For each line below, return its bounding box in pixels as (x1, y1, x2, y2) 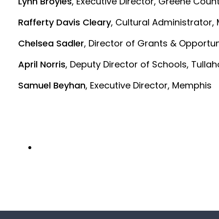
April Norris (18, 58, 66, 70)
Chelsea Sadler (18, 37, 85, 49)
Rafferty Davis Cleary (18, 16, 111, 28)
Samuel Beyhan (18, 79, 86, 91)
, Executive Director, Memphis (86, 79, 212, 91)
